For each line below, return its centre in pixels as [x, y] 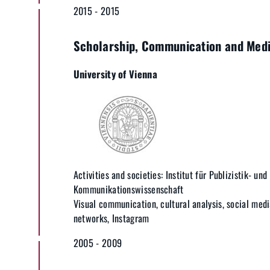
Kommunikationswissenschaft [128, 190]
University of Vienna [115, 74]
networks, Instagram [111, 218]
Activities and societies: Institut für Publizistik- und [170, 175]
